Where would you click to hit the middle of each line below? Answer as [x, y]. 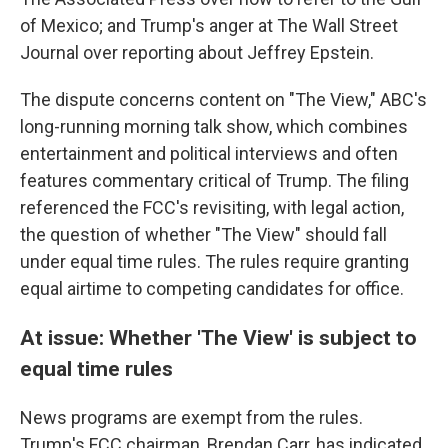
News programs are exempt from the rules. [191, 417]
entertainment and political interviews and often [209, 153]
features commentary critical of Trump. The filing [214, 180]
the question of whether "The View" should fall [203, 234]
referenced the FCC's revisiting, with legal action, [212, 207]
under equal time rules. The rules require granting [214, 261]
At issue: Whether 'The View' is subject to [218, 337]
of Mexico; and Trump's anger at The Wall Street [209, 25]
